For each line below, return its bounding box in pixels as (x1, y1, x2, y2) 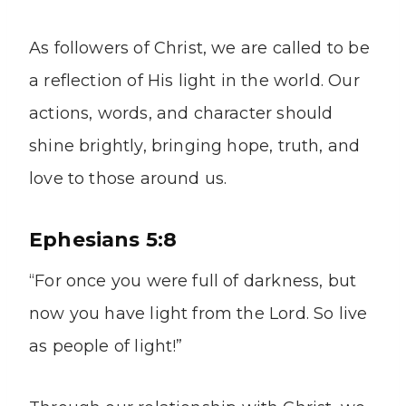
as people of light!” (29, 336, 183, 357)
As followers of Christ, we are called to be (29, 38, 370, 59)
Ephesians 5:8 (29, 227, 178, 253)
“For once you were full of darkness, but (29, 271, 357, 292)
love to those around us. (29, 169, 227, 189)
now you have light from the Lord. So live (29, 304, 368, 324)
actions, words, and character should (29, 103, 333, 124)
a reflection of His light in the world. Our (29, 71, 360, 92)
